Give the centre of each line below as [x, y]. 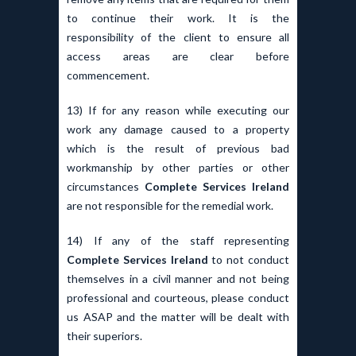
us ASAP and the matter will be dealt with [178, 317]
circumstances [106, 187]
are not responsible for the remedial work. [170, 206]
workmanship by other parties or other [178, 168]
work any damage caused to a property [178, 130]
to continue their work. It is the [178, 18]
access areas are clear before [178, 56]
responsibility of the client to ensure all [178, 37]
